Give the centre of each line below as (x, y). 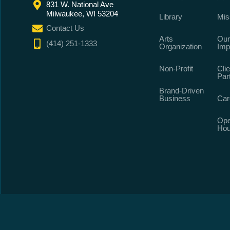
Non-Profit (176, 69)
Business (175, 98)
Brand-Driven (181, 91)
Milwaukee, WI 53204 (82, 14)
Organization (180, 46)
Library (171, 17)
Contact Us (65, 28)
